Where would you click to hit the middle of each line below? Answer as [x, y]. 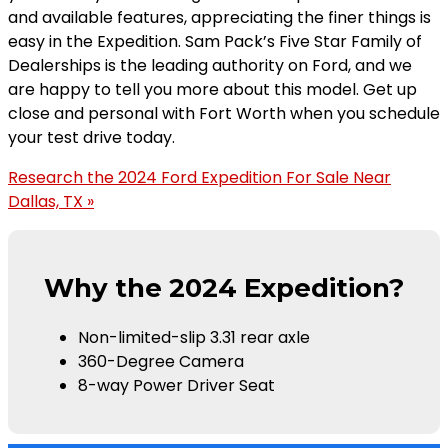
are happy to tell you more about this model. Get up [212, 90]
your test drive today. [91, 138]
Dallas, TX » [51, 202]
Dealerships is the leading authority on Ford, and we [210, 66]
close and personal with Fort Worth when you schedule [224, 114]
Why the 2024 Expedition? [224, 288]
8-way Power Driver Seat [176, 386]
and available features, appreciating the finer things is [219, 18]
